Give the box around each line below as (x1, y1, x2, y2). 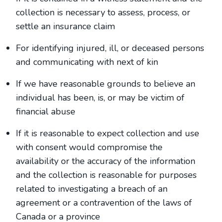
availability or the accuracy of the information (16, 155, 195, 167)
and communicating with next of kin (16, 56, 158, 68)
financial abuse (16, 106, 75, 117)
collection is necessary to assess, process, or (16, 6, 190, 18)
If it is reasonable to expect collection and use (16, 127, 199, 139)
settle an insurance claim (16, 20, 115, 32)
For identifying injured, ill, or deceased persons (16, 42, 204, 54)
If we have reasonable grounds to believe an (16, 78, 195, 90)
